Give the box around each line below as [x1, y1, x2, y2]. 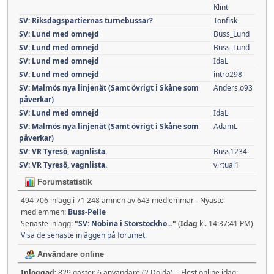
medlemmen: [21, 206, 68, 217]
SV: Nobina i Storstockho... [78, 218, 172, 229]
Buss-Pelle [68, 206, 106, 217]
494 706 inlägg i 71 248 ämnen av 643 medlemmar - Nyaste [21, 194, 224, 206]
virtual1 [213, 159, 239, 170]
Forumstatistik [35, 177, 92, 187]
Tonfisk [213, 15, 237, 26]
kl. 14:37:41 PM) [198, 218, 253, 229]
